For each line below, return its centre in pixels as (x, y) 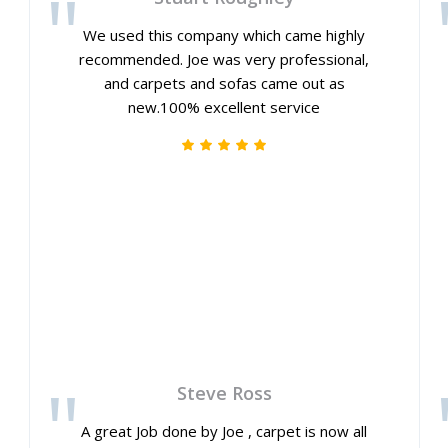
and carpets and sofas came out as (224, 83)
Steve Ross (224, 393)
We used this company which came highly (224, 35)
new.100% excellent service (224, 107)
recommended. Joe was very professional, (224, 59)
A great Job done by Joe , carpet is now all (224, 431)
